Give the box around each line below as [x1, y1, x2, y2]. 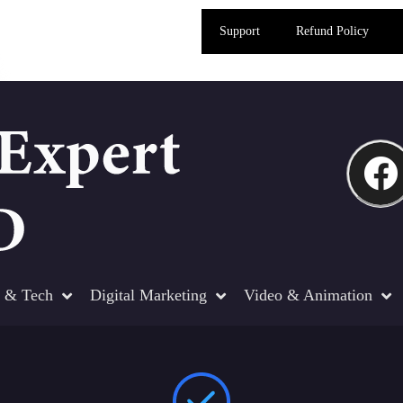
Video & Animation [244, 286, 372, 304]
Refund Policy [296, 24, 369, 38]
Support [219, 24, 260, 38]
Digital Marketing [90, 286, 207, 304]
